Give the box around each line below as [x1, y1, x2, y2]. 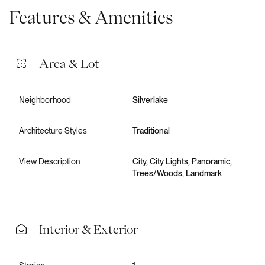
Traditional [132, 125, 170, 135]
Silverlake [132, 95, 168, 105]
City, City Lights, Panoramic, [132, 156, 232, 166]
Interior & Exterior [39, 222, 138, 235]
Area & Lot [39, 57, 99, 69]
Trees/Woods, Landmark [132, 168, 222, 178]
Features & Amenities [9, 8, 173, 25]
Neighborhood [19, 95, 71, 105]
